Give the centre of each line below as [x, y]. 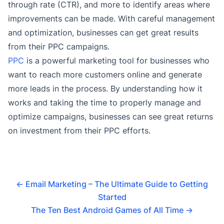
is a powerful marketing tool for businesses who [117, 60]
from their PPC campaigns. [59, 46]
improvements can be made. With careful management [111, 18]
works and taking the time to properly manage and [104, 102]
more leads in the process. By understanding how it [105, 88]
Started [112, 197]
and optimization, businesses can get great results [103, 32]
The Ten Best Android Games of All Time [108, 210]
